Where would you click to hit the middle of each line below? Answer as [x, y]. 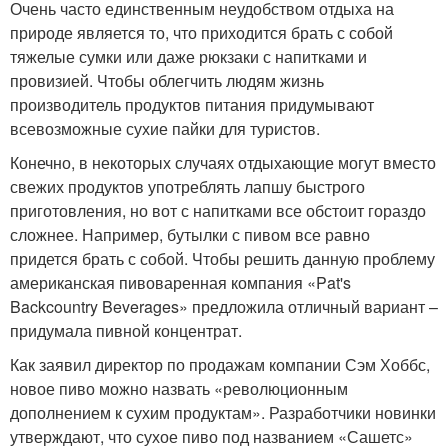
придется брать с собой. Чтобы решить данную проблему [222, 258]
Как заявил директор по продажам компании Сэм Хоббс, [220, 364]
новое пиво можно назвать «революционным [179, 388]
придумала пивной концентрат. [126, 330]
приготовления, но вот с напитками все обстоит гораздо [218, 210]
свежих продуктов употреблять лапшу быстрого [187, 186]
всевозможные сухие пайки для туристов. [165, 128]
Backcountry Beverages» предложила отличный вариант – [224, 306]
